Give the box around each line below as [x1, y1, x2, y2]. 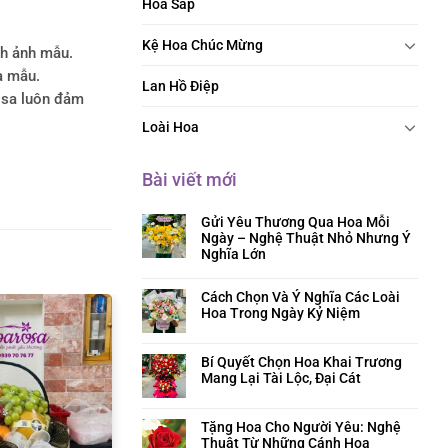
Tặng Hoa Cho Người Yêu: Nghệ [201, 419, 401, 435]
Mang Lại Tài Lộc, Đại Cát [201, 370, 361, 386]
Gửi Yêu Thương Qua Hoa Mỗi [201, 214, 390, 230]
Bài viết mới [142, 169, 237, 190]
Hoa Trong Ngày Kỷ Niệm [201, 305, 360, 321]
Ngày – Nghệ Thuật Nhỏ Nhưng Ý [201, 230, 411, 246]
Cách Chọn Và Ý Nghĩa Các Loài [201, 289, 400, 305]
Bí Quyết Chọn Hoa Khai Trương [201, 354, 402, 370]
